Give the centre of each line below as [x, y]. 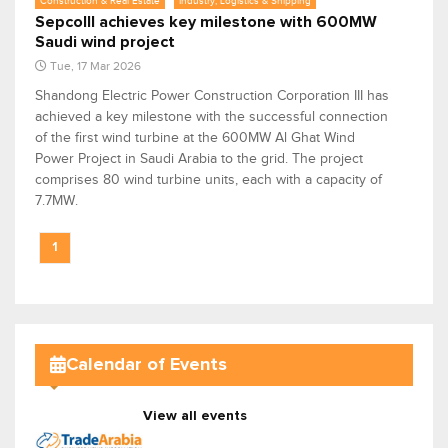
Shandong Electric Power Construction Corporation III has [212, 96]
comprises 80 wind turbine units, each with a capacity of [208, 180]
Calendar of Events [146, 364]
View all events [195, 416]
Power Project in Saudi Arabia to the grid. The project [199, 159]
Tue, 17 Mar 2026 [95, 66]
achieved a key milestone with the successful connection [211, 117]
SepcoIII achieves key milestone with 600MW [206, 22]
